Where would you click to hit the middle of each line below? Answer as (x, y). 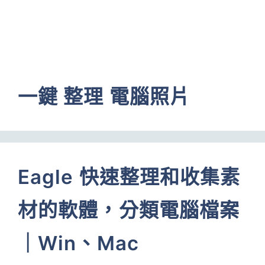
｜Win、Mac (78, 243)
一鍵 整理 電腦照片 (104, 96)
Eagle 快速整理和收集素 (129, 177)
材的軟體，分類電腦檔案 (129, 210)
